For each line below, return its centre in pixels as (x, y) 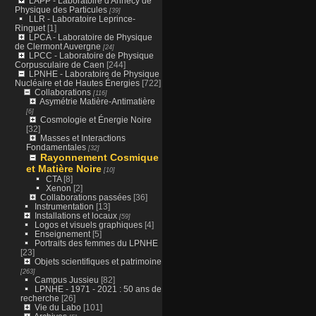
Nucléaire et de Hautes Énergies (77, 83)
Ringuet (30, 28)
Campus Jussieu (66, 279)
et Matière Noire (63, 168)
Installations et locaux (75, 215)
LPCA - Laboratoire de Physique (90, 37)
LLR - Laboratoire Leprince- (82, 18)
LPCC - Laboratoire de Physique (91, 55)
